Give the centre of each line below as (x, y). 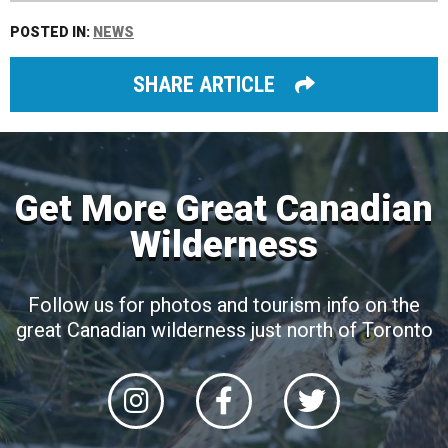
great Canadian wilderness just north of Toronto (224, 330)
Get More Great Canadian (224, 209)
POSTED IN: (51, 31)
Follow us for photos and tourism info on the (224, 305)
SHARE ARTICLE (204, 84)
